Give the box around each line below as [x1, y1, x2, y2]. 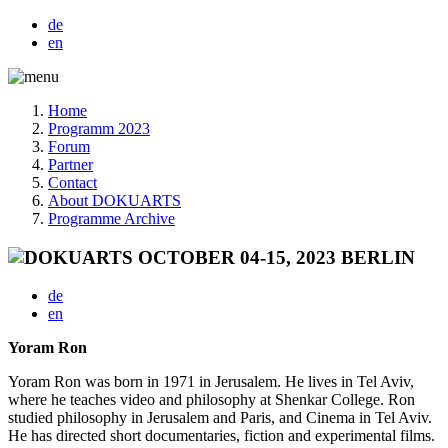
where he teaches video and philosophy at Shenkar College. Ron [8, 391, 415, 409]
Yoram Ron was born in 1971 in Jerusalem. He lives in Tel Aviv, [8, 373, 414, 391]
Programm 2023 [48, 120, 150, 137]
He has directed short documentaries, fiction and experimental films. [8, 427, 435, 445]
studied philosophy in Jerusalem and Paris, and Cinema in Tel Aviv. [8, 409, 432, 427]
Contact [48, 174, 97, 191]
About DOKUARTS [48, 192, 181, 209]
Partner [48, 156, 93, 173]
